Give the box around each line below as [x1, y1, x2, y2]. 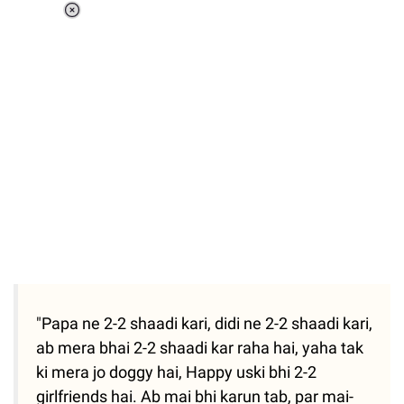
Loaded [120, 15, 163, 31]
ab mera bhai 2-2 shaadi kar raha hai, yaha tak [36, 338, 363, 357]
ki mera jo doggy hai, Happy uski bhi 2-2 [36, 363, 317, 381]
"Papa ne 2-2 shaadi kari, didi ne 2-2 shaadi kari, [36, 314, 372, 333]
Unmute [126, 39, 171, 54]
